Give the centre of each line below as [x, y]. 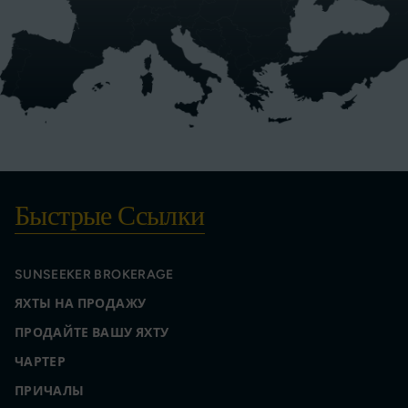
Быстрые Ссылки [110, 217]
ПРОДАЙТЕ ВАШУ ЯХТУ [92, 333]
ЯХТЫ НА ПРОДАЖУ [81, 304]
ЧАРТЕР [41, 362]
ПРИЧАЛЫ [50, 392]
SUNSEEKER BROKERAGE [94, 275]
